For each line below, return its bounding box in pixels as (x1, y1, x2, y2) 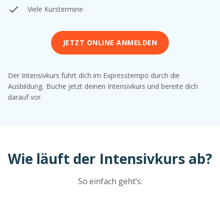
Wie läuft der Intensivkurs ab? (8, 149, 212, 168)
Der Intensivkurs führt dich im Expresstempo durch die (8, 70, 180, 80)
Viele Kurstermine (27, 4, 83, 14)
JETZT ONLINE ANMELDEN (62, 37, 158, 47)
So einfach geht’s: (78, 175, 142, 187)
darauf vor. (8, 92, 42, 102)
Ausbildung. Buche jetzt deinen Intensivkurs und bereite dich (8, 81, 198, 91)
